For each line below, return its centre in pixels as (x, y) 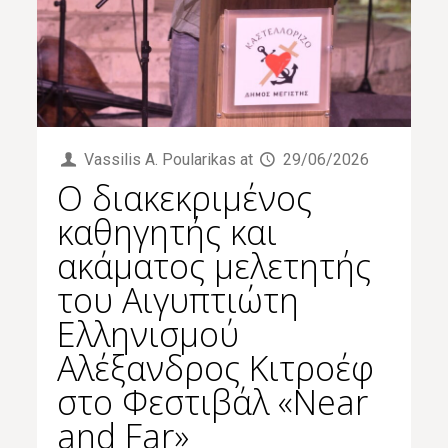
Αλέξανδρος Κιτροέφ (216, 367)
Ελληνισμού (148, 333)
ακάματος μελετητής (214, 265)
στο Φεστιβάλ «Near (213, 401)
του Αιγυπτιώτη (178, 299)
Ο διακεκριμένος (185, 197)
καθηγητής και (167, 231)
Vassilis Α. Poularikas (159, 159)
